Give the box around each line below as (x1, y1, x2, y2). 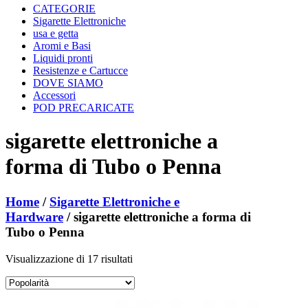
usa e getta (33, 27, 78, 39)
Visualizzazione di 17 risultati (5, 252, 133, 265)
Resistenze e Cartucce (33, 64, 128, 76)
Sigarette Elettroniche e (49, 194, 179, 209)
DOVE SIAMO (33, 76, 103, 89)
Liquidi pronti (33, 52, 93, 64)
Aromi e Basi (33, 39, 91, 52)
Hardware (5, 209, 63, 224)
